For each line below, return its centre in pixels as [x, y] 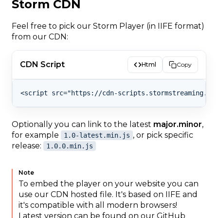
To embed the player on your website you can [109, 183]
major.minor [178, 124]
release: [27, 145]
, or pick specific [163, 135]
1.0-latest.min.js [97, 135]
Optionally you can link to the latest [82, 124]
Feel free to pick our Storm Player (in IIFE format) [108, 26]
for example [36, 135]
